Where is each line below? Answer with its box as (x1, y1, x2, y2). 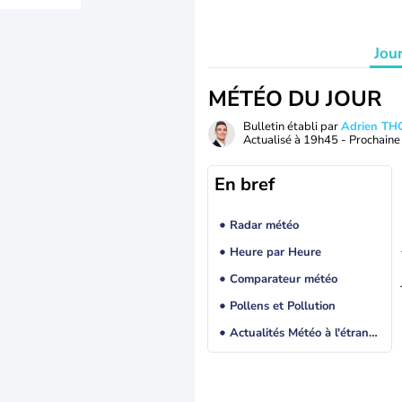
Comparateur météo (229, 271, 337, 288)
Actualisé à (243, 132, 303, 148)
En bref (214, 172, 275, 197)
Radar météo (229, 217, 299, 234)
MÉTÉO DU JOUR (208, 84, 381, 113)
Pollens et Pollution (229, 298, 336, 315)
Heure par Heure (229, 244, 321, 261)
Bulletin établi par (243, 118, 341, 135)
